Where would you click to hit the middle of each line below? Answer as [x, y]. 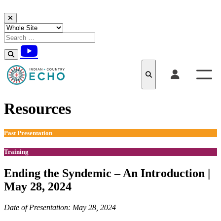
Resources [37, 109]
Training [16, 151]
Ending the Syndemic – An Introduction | [107, 173]
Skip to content [27, 17]
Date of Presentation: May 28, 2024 [60, 207]
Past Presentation [28, 133]
